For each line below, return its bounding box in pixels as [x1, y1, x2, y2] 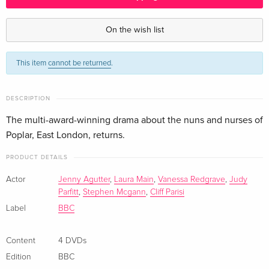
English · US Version [13, 18, 79, 28]
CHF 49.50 [198, 7, 237, 17]
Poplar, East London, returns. [6, 129, 125, 142]
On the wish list [105, 25, 164, 35]
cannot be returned [48, 58, 111, 68]
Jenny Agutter [58, 175, 110, 184]
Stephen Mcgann [83, 188, 146, 197]
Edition [6, 253, 31, 262]
